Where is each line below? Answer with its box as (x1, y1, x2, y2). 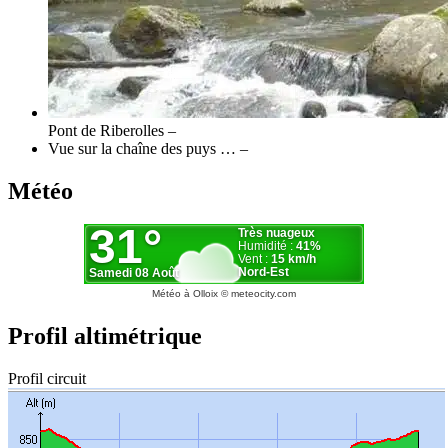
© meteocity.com (218, 288, 296, 300)
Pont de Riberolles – (48, 121, 176, 139)
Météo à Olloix (152, 288, 218, 300)
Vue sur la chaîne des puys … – (48, 139, 248, 157)
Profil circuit (8, 370, 86, 388)
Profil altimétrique (8, 323, 202, 350)
